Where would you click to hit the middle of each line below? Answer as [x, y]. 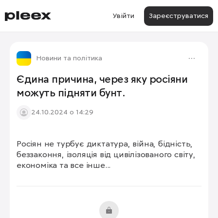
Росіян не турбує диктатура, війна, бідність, [105, 144]
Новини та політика [69, 58]
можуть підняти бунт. [71, 93]
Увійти [123, 16]
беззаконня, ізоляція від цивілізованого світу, [106, 155]
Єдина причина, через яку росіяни [102, 80]
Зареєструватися [179, 16]
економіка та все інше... [64, 166]
